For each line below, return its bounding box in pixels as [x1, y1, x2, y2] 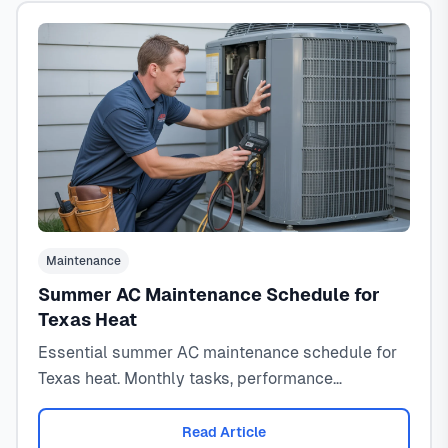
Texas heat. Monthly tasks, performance [38, 369, 333, 389]
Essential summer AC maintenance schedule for [38, 343, 397, 363]
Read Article [182, 423, 266, 440]
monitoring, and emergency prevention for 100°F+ [38, 395, 403, 415]
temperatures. [38, 421, 141, 441]
